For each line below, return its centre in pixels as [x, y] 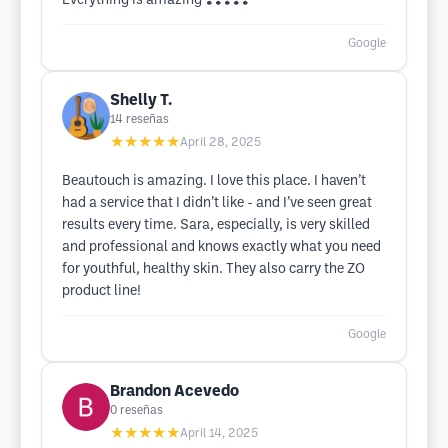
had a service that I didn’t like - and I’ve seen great [217, 203]
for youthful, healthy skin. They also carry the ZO [213, 269]
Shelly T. [141, 100]
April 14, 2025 [219, 433]
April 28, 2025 [220, 142]
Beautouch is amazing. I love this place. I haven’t [214, 181]
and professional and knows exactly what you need [221, 247]
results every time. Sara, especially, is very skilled [216, 225]
